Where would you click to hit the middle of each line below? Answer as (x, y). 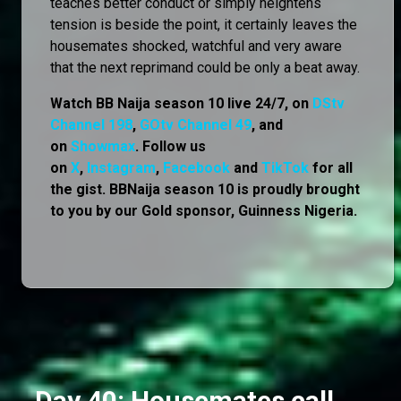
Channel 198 (91, 124)
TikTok (285, 167)
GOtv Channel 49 (196, 124)
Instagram (121, 167)
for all (331, 167)
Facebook (196, 167)
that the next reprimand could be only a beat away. (205, 67)
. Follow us (171, 146)
